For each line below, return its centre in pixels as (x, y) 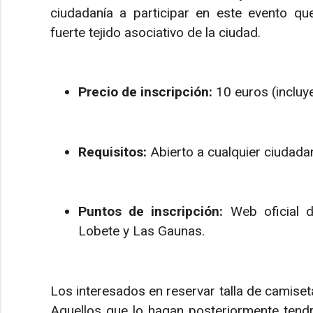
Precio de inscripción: (145, 92)
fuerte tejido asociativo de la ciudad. (155, 32)
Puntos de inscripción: (151, 212)
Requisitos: (112, 152)
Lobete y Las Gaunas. (141, 231)
